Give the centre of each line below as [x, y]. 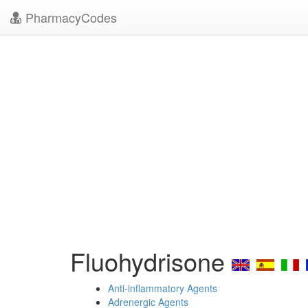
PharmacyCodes [69, 17]
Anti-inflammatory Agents [163, 288]
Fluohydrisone [151, 261]
